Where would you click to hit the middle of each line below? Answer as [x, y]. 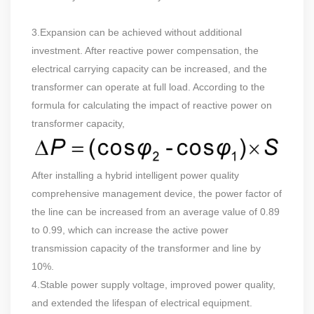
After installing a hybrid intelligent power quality [135, 176]
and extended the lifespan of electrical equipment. [142, 303]
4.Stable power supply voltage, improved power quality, [153, 285]
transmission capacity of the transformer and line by [146, 248]
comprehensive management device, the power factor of [157, 194]
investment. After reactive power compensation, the [145, 51]
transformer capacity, [78, 124]
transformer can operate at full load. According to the [148, 87]
